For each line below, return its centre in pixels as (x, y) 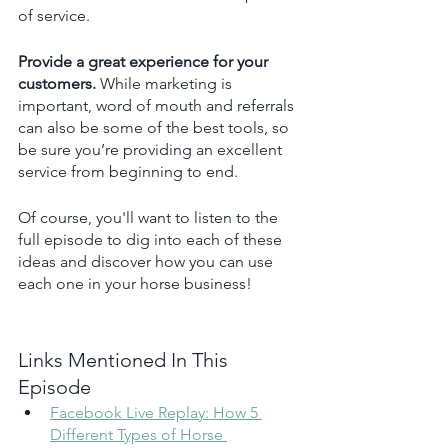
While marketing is (168, 83)
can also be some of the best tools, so (155, 127)
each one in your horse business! (135, 283)
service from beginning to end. (128, 171)
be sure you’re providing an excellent (152, 149)
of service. (54, 15)
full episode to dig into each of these (152, 239)
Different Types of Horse (138, 434)
